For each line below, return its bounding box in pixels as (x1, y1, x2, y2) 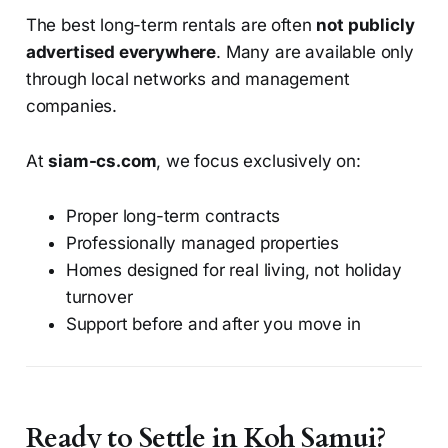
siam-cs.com (48, 151, 157, 172)
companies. (25, 96, 118, 117)
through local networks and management (25, 69, 350, 90)
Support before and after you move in (65, 314, 361, 335)
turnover (65, 287, 133, 308)
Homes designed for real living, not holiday (65, 260, 402, 281)
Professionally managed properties (65, 233, 340, 254)
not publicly (316, 15, 415, 36)
